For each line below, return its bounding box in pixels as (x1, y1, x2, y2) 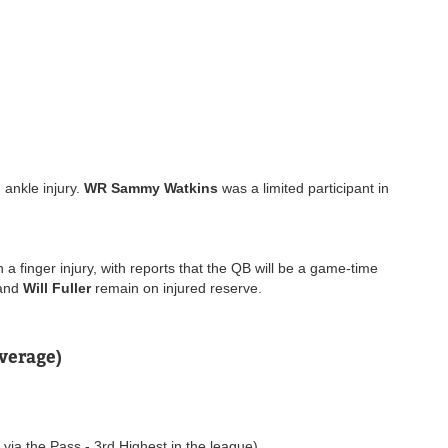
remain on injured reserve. (95, 279, 266, 296)
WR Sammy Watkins (84, 179, 218, 196)
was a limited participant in (218, 179, 389, 196)
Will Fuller (23, 279, 95, 296)
